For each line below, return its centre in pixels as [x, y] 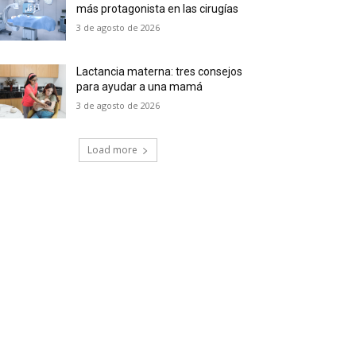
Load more [112, 150]
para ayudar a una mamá [140, 87]
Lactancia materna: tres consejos [160, 72]
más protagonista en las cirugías [158, 9]
